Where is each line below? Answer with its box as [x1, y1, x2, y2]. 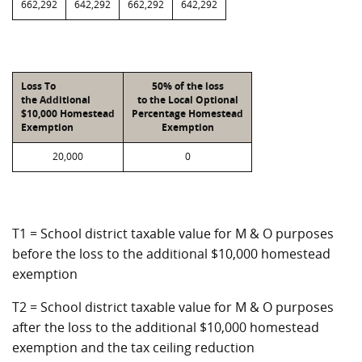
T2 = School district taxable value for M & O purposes [12, 298, 334, 316]
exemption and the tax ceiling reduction [12, 339, 255, 356]
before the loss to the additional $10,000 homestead [12, 245, 330, 263]
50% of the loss [151, 79, 224, 93]
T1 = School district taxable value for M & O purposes [12, 225, 334, 242]
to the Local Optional [137, 93, 238, 107]
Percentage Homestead [132, 107, 243, 120]
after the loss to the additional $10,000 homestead [12, 318, 319, 336]
